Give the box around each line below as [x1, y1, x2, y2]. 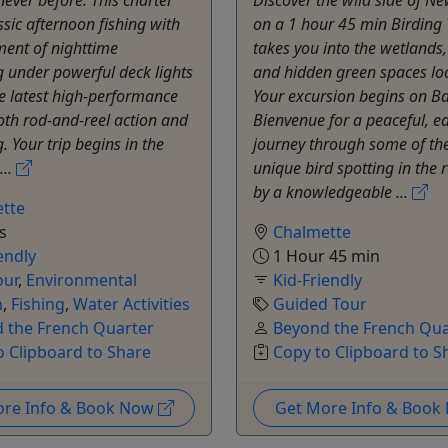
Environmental [26, 268, 137, 291]
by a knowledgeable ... [253, 180, 412, 203]
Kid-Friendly [273, 268, 362, 291]
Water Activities [73, 292, 190, 315]
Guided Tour [273, 292, 367, 315]
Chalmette [273, 220, 351, 243]
